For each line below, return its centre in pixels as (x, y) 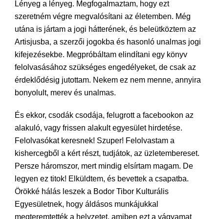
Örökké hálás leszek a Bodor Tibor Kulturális (92, 191)
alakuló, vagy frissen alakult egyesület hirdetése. (99, 128)
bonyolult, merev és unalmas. (65, 93)
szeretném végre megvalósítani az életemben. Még (103, 16)
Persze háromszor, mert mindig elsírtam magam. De (104, 166)
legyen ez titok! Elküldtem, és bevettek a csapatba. (102, 179)
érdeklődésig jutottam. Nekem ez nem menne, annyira (108, 80)
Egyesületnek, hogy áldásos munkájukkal (87, 204)
